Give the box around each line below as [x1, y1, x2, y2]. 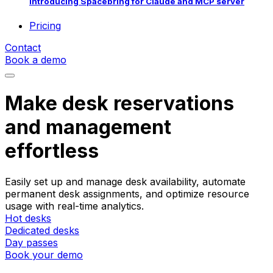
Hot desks [5, 212, 51, 225]
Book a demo [5, 54, 66, 66]
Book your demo [5, 249, 83, 261]
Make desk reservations [5, 91, 234, 115]
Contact [5, 41, 41, 54]
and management [5, 115, 171, 139]
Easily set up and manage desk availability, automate [5, 175, 246, 188]
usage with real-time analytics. [5, 200, 144, 213]
